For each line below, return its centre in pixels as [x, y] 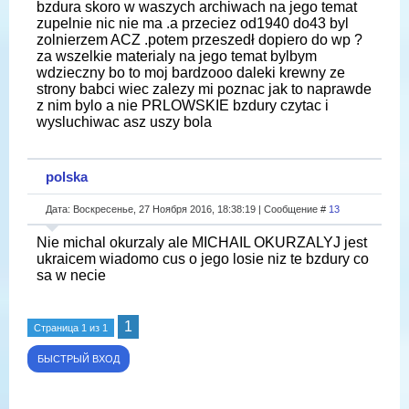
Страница [58, 327]
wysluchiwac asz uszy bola [124, 121]
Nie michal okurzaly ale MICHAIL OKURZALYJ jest [202, 242]
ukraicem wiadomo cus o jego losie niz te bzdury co [203, 258]
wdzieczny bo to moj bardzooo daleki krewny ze [191, 72]
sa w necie [71, 275]
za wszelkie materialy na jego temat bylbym [177, 56]
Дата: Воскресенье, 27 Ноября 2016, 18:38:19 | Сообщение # [187, 209]
